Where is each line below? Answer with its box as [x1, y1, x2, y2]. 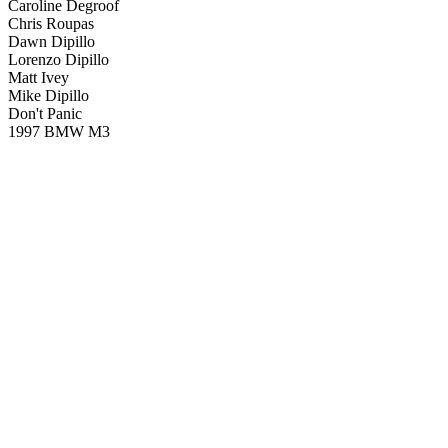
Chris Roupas [8, 15, 94, 32]
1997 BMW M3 [8, 123, 110, 140]
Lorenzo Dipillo [8, 51, 109, 68]
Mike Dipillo [8, 87, 89, 104]
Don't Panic [8, 105, 82, 122]
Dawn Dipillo [8, 33, 95, 50]
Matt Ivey [8, 69, 69, 86]
